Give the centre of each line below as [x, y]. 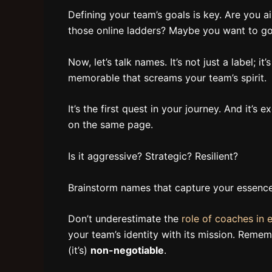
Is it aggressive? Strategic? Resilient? [153, 156]
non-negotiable [127, 250]
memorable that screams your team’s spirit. [167, 77]
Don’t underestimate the [125, 219]
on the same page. [110, 125]
